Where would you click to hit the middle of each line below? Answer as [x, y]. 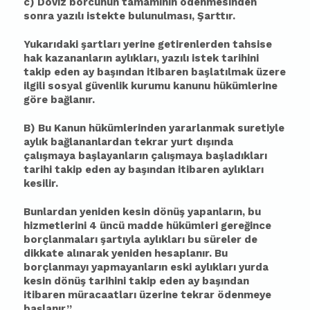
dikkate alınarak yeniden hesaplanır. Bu [126, 253]
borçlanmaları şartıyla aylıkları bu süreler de [141, 239]
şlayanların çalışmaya [149, 156]
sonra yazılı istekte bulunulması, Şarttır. [130, 16]
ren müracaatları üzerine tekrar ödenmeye [160, 295]
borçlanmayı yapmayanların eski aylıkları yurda [146, 267]
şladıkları [243, 156]
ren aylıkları [233, 170]
